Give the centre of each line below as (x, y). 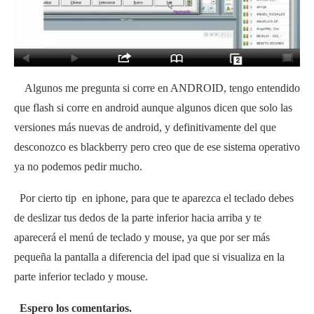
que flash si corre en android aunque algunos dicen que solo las (153, 107)
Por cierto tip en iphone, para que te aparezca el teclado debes (154, 198)
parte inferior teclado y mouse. (81, 276)
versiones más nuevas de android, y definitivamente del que (145, 127)
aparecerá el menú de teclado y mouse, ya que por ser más (142, 237)
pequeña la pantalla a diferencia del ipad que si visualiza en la (149, 257)
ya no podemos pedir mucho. (78, 166)
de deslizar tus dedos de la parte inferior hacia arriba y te (138, 217)
